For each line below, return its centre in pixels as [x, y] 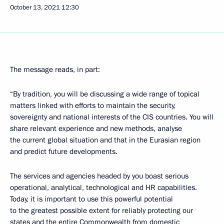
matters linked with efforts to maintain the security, [93, 105]
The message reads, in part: [55, 69]
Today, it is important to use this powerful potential [91, 199]
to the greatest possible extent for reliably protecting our [101, 210]
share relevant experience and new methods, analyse [96, 128]
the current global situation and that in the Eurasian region [105, 140]
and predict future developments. [64, 151]
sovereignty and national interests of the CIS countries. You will [112, 117]
